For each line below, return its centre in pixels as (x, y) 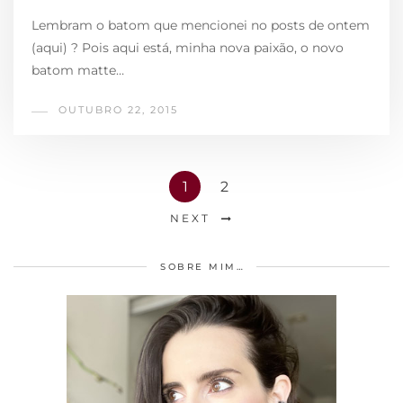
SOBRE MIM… (202, 266)
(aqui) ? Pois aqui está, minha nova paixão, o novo (188, 47)
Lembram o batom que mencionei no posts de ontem (201, 25)
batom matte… (78, 70)
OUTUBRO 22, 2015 (118, 109)
